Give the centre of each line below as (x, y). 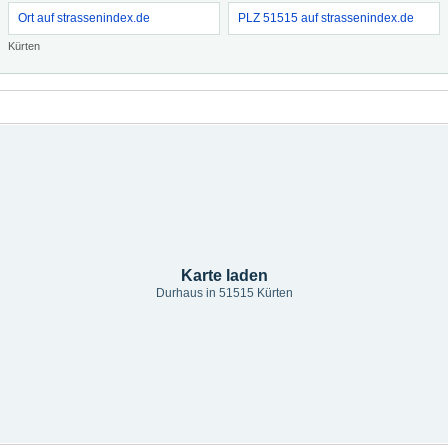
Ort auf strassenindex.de (84, 18)
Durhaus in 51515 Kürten (224, 293)
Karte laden (224, 275)
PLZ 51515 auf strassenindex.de (326, 18)
